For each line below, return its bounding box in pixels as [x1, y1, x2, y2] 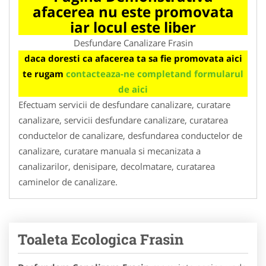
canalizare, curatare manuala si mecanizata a [18, 144, 201, 157]
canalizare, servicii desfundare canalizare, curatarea [18, 113, 228, 126]
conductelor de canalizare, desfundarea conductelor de [18, 129, 242, 141]
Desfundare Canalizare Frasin [73, 36, 193, 49]
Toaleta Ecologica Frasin [18, 229, 183, 249]
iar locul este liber [70, 17, 196, 37]
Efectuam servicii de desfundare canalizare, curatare [18, 98, 230, 110]
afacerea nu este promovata [32, 1, 234, 21]
